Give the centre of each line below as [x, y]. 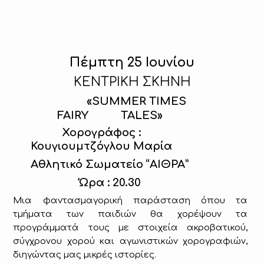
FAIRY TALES [107, 115]
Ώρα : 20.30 [110, 182]
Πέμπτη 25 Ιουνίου [132, 62]
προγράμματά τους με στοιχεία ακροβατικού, [130, 228]
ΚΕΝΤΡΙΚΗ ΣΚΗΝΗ [132, 82]
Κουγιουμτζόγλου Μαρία [102, 146]
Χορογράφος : [102, 133]
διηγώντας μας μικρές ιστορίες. [85, 255]
